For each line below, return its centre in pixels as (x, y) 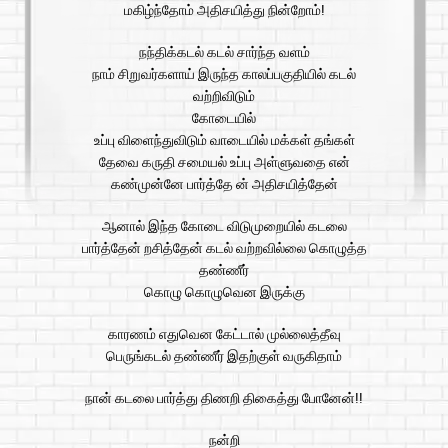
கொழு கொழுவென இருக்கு (224, 292)
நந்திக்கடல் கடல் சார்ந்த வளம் (224, 52)
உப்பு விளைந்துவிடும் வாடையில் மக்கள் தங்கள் (224, 140)
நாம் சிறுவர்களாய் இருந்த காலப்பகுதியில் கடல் (224, 74)
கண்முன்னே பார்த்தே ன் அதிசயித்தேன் (224, 184)
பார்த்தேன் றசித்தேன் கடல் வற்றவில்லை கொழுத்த (224, 248)
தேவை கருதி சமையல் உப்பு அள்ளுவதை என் (224, 162)
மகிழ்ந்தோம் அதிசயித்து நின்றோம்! (224, 10)
